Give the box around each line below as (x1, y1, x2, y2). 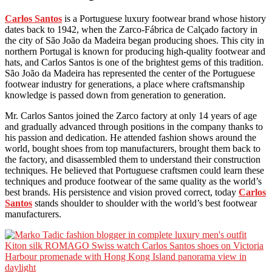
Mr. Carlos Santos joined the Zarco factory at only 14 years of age (5, 110, 257, 121)
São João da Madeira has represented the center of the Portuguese (5, 68, 255, 79)
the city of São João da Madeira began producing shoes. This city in (5, 35, 264, 46)
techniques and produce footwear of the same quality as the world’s (5, 176, 262, 187)
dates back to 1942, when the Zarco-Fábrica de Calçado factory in (5, 24, 257, 35)
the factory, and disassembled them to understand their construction (5, 154, 260, 165)
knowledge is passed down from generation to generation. (5, 90, 226, 101)
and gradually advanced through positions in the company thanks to (5, 121, 263, 132)
